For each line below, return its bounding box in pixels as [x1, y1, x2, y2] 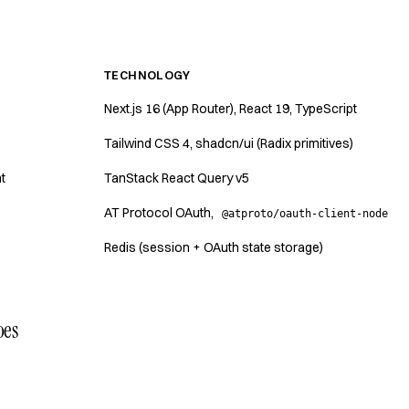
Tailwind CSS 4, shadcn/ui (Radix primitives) [104, 135, 353, 152]
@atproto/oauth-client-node [222, 207, 388, 220]
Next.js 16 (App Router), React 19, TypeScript [104, 100, 357, 117]
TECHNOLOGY [104, 68, 190, 82]
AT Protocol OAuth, [104, 204, 216, 221]
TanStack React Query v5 [104, 170, 249, 186]
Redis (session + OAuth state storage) [104, 239, 323, 256]
